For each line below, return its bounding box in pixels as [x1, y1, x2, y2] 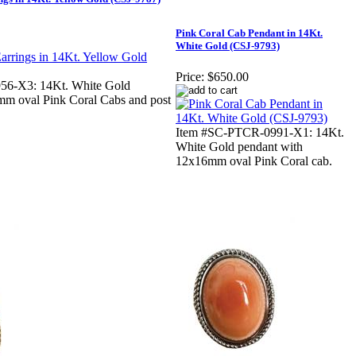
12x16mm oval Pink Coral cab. [176, 154, 332, 168]
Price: [176, 70, 204, 84]
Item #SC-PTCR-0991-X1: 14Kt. [176, 126, 344, 140]
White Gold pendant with [176, 140, 303, 154]
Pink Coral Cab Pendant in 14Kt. [176, 27, 323, 40]
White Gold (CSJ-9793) [176, 40, 280, 52]
